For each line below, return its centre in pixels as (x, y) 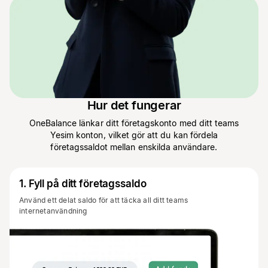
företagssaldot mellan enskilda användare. (134, 147)
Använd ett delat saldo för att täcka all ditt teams (104, 200)
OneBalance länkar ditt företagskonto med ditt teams (134, 123)
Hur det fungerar (134, 106)
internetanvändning (53, 211)
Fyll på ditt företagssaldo (87, 184)
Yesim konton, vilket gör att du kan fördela (134, 135)
